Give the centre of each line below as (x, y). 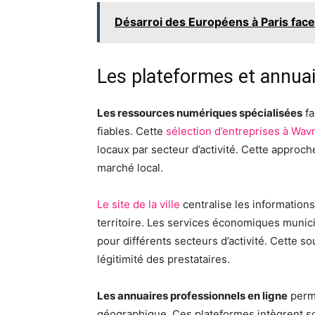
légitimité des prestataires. (163, 259)
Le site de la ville (139, 204)
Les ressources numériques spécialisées (200, 113)
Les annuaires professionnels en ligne (192, 296)
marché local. (130, 168)
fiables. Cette (131, 131)
